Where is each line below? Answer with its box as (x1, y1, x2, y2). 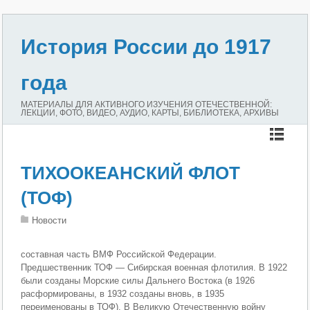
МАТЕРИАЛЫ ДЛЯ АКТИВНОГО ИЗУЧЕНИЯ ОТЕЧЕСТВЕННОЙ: (21, 100, 273, 109)
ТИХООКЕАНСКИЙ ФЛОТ (21, 163, 241, 183)
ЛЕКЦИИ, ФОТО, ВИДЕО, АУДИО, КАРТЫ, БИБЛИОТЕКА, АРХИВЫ (21, 108, 280, 118)
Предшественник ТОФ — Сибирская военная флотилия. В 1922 (21, 262, 288, 273)
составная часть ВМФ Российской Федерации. (21, 249, 217, 259)
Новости (32, 215, 67, 226)
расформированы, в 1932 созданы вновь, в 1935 (21, 289, 225, 299)
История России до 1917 (21, 35, 272, 58)
